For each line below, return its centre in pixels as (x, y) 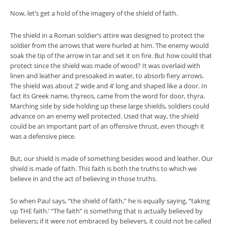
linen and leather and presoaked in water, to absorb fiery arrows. (107, 76)
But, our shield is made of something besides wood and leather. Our (111, 158)
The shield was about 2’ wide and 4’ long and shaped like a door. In (109, 86)
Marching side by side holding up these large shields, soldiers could (110, 106)
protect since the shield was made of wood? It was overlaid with (105, 66)
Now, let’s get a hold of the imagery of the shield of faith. (94, 13)
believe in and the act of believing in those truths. (84, 179)
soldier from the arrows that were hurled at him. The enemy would (109, 45)
